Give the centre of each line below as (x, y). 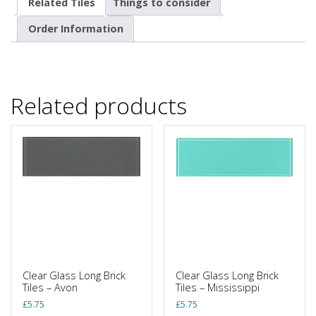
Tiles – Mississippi (218, 288)
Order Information (75, 29)
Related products (99, 105)
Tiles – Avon (50, 288)
